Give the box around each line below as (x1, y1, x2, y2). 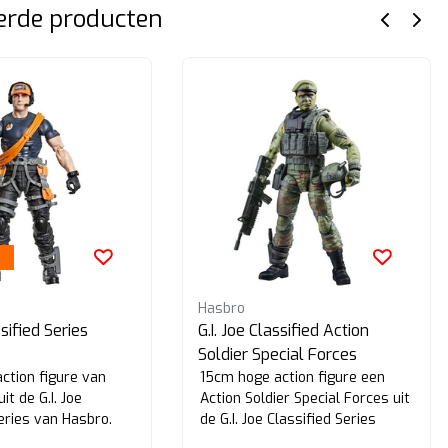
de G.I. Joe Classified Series (200, 410, 376, 429)
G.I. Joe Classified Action (198, 320, 369, 341)
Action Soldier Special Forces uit (200, 389, 410, 408)
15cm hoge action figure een (200, 368, 385, 387)
